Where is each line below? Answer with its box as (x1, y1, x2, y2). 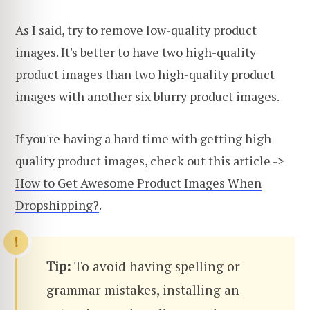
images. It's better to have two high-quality (15, 43, 256, 60)
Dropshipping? (15, 197, 99, 214)
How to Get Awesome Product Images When (15, 174, 262, 192)
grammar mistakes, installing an (46, 280, 239, 298)
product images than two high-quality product (15, 65, 275, 82)
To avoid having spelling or (74, 257, 240, 275)
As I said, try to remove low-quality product (15, 21, 257, 38)
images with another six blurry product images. (15, 87, 280, 104)
